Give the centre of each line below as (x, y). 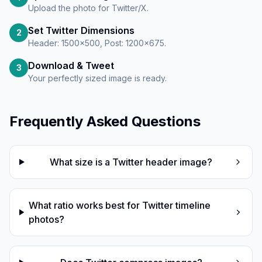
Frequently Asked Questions (105, 121)
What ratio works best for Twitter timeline (120, 205)
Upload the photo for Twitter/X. (88, 8)
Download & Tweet (71, 65)
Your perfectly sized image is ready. (97, 78)
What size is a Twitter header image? (131, 162)
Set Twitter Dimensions (81, 30)
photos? (47, 219)
